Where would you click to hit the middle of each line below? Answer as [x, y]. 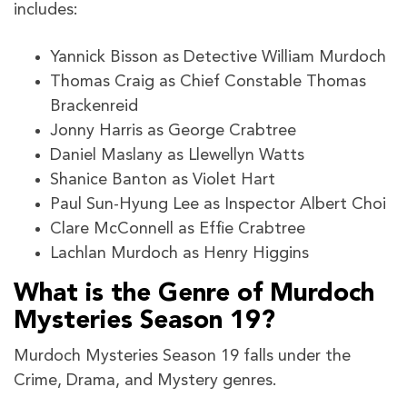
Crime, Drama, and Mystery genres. [145, 380]
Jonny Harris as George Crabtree [173, 130]
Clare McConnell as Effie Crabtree [178, 228]
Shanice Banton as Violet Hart [163, 179]
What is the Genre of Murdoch [194, 294]
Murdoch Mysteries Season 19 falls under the [182, 356]
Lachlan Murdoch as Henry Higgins [179, 253]
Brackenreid [94, 106]
